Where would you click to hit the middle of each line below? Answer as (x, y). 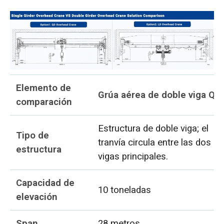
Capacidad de (45, 183)
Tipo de (33, 135)
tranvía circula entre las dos (155, 142)
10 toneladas (125, 190)
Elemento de (44, 88)
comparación (44, 102)
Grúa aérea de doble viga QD (160, 95)
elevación (37, 197)
